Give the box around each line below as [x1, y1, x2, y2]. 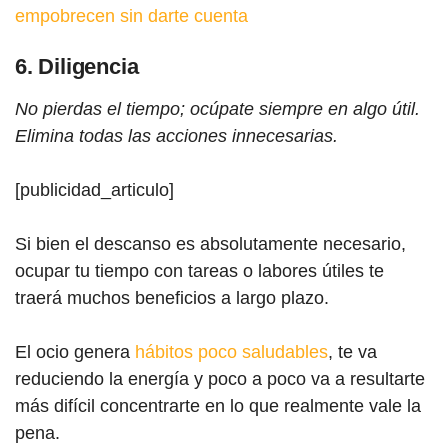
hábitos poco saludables [135, 342, 328, 362]
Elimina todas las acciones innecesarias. [15, 126, 338, 146]
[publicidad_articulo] [15, 180, 174, 200]
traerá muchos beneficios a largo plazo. [15, 288, 329, 308]
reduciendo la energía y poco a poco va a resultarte [15, 369, 425, 389]
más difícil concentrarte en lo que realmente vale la [15, 396, 421, 416]
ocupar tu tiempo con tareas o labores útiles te [15, 261, 384, 281]
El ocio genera [15, 342, 135, 362]
